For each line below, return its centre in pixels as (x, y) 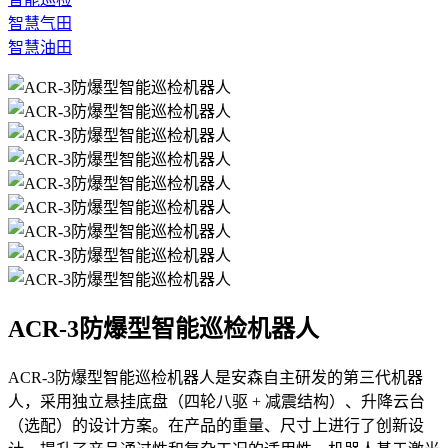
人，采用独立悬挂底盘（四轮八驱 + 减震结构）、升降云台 (216, 402)
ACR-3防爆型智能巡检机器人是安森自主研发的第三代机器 (215, 378)
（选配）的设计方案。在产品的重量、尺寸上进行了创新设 (216, 426)
